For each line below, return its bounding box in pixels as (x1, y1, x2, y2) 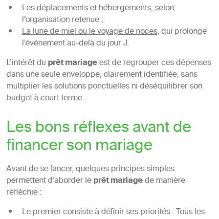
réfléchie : (6, 186, 42, 200)
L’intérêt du (6, 56, 48, 70)
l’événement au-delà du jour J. (22, 37, 129, 51)
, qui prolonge (157, 25, 207, 39)
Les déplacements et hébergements (22, 1, 151, 16)
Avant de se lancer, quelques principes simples (6, 162, 175, 176)
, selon (151, 1, 174, 16)
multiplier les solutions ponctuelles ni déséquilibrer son (6, 80, 202, 94)
